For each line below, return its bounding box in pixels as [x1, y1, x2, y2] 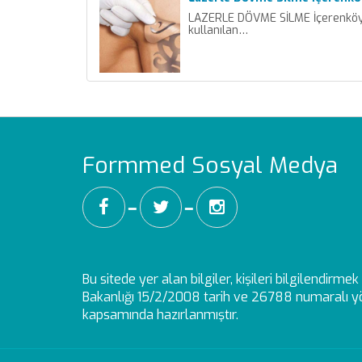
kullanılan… [188, 23, 248, 38]
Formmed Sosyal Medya [82, 150, 338, 180]
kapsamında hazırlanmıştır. [82, 306, 238, 323]
